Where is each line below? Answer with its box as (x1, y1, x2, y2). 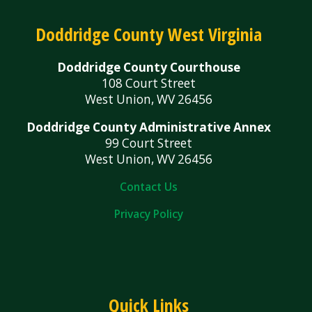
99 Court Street (105, 134, 193, 151)
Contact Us (120, 179, 178, 195)
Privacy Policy (114, 206, 184, 222)
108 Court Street (102, 75, 196, 91)
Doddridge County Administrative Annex (26, 118, 272, 135)
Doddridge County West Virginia (36, 22, 263, 47)
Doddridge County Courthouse (57, 58, 241, 75)
